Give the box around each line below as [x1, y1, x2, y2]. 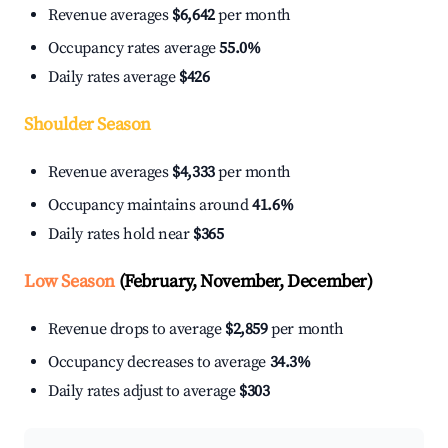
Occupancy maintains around [48, 195, 253, 216]
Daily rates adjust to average [48, 381, 239, 402]
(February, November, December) [115, 270, 373, 294]
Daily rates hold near [48, 224, 194, 245]
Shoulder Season [24, 113, 151, 137]
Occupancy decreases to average [48, 352, 270, 373]
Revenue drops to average [48, 319, 225, 340]
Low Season [24, 270, 115, 294]
